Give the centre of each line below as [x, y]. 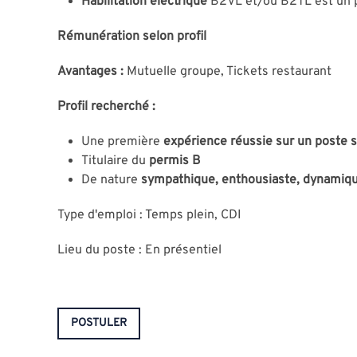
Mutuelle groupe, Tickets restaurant [229, 71]
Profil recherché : [106, 106]
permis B [175, 161]
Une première [121, 141]
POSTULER [99, 323]
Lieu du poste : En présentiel [139, 250]
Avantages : [90, 71]
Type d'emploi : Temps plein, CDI [149, 215]
